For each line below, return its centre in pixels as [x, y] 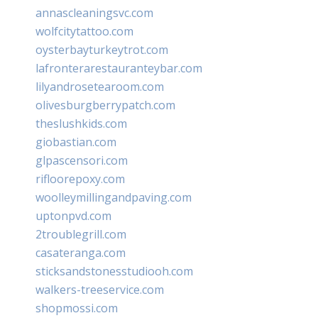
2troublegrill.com [81, 234]
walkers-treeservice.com [100, 289]
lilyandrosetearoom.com [100, 86]
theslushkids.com [81, 123]
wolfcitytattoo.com [84, 31]
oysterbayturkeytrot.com [102, 49]
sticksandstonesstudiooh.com [114, 271]
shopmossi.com [77, 308]
